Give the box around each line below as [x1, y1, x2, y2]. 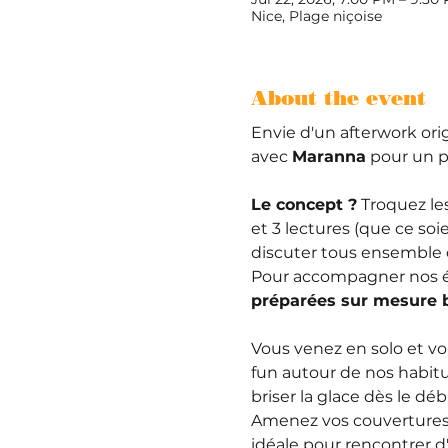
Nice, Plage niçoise [250, 7, 382, 25]
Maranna [291, 147, 366, 166]
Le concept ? [250, 195, 357, 214]
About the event [250, 86, 426, 110]
